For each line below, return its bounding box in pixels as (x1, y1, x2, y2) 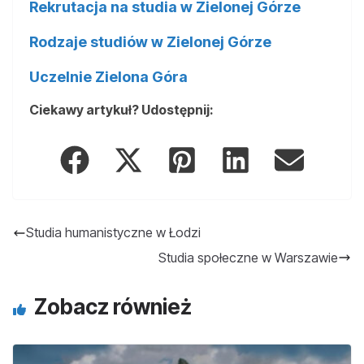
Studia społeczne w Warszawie (158, 249, 338, 266)
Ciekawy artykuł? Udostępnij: (29, 101, 214, 118)
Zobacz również (34, 293, 192, 319)
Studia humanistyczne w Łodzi (26, 224, 201, 241)
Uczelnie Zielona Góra (29, 67, 188, 85)
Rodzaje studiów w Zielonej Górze (29, 32, 271, 50)
